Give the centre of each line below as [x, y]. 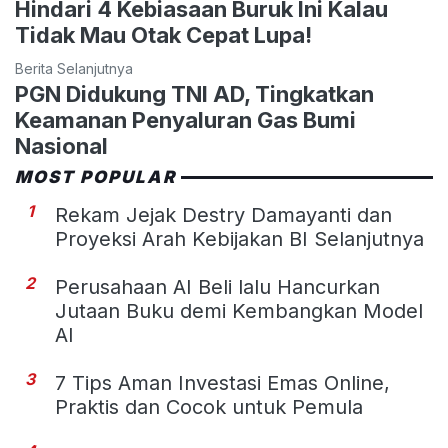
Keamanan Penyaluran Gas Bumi [185, 120]
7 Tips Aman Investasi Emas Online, [222, 383]
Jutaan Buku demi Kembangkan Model [239, 311]
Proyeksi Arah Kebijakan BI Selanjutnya [239, 239]
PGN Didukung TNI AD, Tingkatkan [194, 94]
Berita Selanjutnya [74, 68]
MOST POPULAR [96, 177]
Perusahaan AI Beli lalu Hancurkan [217, 287]
